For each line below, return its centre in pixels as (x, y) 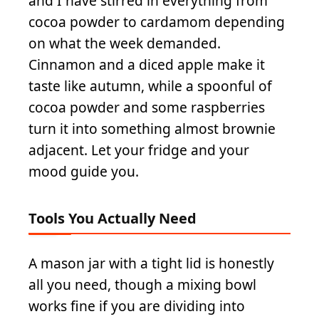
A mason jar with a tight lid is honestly (151, 263)
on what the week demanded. (125, 43)
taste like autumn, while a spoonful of (150, 85)
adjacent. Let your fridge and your (139, 150)
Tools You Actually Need (113, 219)
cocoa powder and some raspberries (147, 107)
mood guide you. (84, 171)
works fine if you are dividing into (137, 305)
